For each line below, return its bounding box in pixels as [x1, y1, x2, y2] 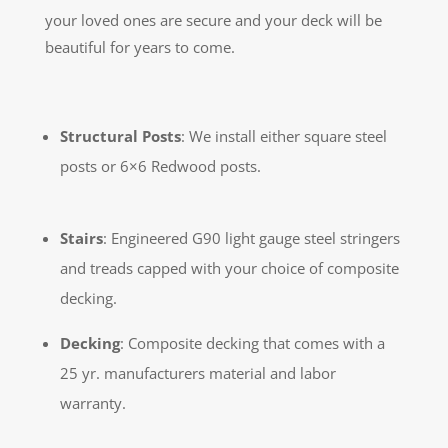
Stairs [59, 228, 103, 249]
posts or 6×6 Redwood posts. [59, 156, 261, 177]
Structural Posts [59, 126, 181, 147]
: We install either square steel [180, 126, 387, 147]
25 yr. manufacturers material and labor [59, 363, 336, 384]
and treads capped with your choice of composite [59, 258, 399, 279]
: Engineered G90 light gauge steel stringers [102, 228, 400, 249]
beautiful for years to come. [44, 37, 239, 58]
